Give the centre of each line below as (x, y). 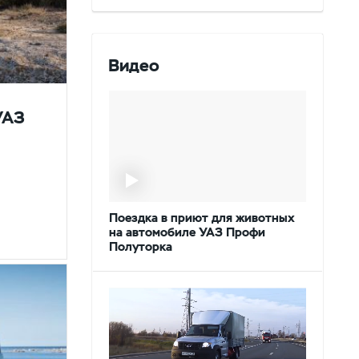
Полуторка (141, 247)
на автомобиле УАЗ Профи (188, 232)
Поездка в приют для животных (202, 218)
